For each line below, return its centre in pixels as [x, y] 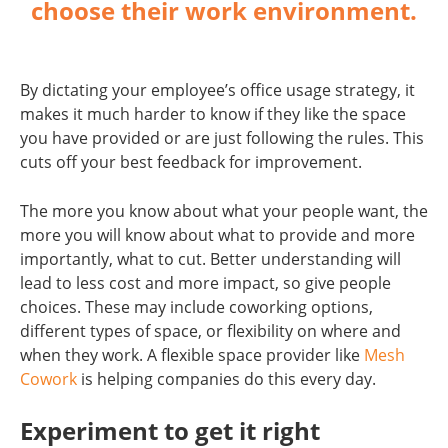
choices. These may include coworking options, [196, 307]
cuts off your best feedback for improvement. [193, 162]
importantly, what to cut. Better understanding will [210, 259]
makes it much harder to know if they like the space [213, 114]
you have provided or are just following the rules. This [222, 138]
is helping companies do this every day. [230, 379]
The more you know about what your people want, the [224, 211]
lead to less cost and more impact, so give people [205, 283]
